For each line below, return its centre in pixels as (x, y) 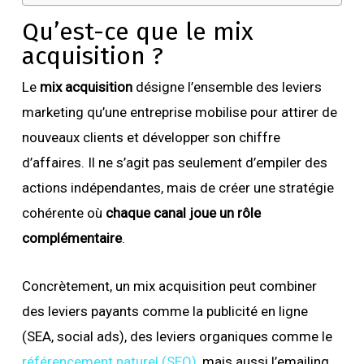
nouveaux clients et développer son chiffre (151, 137)
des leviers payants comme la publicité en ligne (165, 311)
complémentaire (71, 238)
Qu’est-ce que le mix (137, 32)
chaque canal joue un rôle (183, 213)
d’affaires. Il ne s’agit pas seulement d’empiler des (174, 162)
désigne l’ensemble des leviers (227, 87)
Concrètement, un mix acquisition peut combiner (169, 286)
